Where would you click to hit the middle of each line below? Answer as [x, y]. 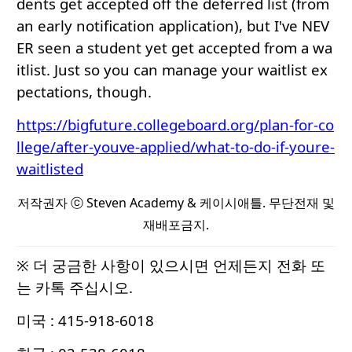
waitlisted [50, 169]
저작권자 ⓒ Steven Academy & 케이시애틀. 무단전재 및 [176, 203]
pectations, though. [84, 92]
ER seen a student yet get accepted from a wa [174, 48]
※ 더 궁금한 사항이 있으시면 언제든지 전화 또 [171, 266]
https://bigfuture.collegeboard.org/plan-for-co [175, 125]
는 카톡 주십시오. [75, 288]
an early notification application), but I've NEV [173, 26]
